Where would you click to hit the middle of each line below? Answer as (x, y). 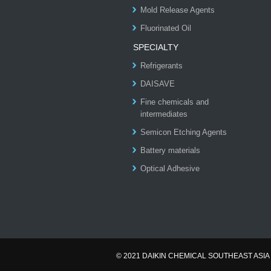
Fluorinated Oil (166, 28)
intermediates (164, 114)
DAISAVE (158, 84)
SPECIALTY (156, 47)
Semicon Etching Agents (184, 132)
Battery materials (170, 150)
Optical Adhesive (170, 168)
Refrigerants (162, 66)
